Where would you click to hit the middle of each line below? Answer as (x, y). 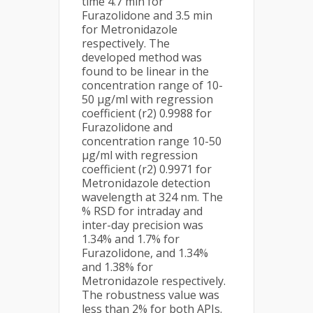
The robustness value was (151, 295)
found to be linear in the (145, 71)
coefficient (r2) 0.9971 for (147, 169)
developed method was (142, 57)
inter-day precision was (143, 225)
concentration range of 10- (152, 85)
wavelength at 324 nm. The (152, 197)
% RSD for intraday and (142, 211)
